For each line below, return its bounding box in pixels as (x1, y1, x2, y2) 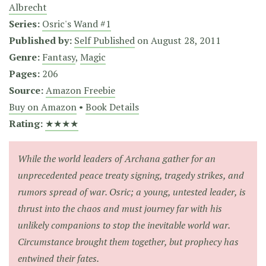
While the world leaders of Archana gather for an (18, 152, 216, 165)
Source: (9, 84, 43, 97)
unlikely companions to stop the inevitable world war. (18, 218, 230, 232)
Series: (9, 17, 40, 30)
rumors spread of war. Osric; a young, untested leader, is (18, 185, 246, 198)
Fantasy (42, 50, 75, 64)
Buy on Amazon (9, 100, 77, 113)
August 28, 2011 (151, 34, 221, 47)
